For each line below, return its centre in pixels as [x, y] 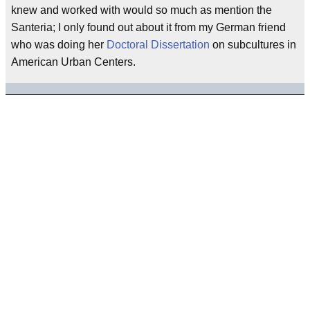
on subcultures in [253, 45]
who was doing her [59, 45]
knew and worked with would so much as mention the [142, 10]
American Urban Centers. [73, 62]
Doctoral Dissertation [158, 45]
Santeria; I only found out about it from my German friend [148, 27]
